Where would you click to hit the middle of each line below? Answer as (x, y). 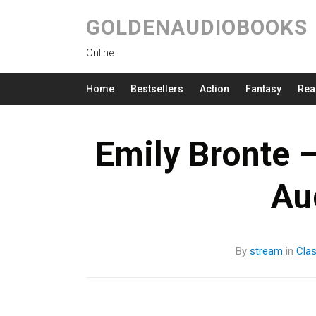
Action (214, 89)
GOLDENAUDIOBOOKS (197, 27)
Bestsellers (157, 89)
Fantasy (263, 89)
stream (266, 251)
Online (100, 53)
